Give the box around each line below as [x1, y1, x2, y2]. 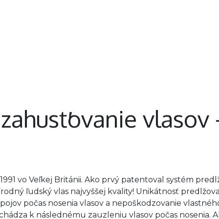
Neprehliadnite [125, 19, 177, 28]
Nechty [5, 19, 31, 28]
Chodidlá [77, 19, 110, 28]
